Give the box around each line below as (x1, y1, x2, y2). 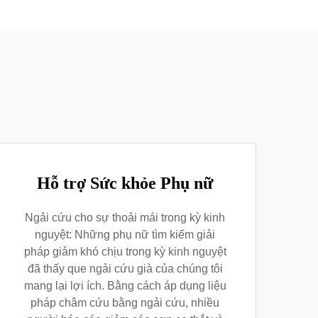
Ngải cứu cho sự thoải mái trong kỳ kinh (25, 212, 225, 224)
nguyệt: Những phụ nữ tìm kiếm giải (35, 229, 215, 241)
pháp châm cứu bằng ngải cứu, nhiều (31, 297, 219, 309)
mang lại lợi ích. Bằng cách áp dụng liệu (23, 280, 226, 292)
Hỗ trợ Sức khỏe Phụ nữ (37, 174, 213, 192)
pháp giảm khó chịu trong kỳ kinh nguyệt (23, 246, 226, 258)
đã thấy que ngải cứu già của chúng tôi (27, 263, 223, 275)
